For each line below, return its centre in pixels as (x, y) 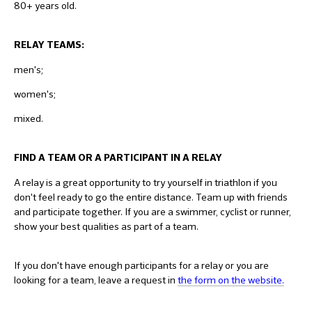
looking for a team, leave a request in (95, 280)
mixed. (29, 118)
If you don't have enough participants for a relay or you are (141, 265)
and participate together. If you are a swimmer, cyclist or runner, (153, 211)
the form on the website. (231, 280)
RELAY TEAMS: (49, 45)
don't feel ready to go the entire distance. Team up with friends (151, 197)
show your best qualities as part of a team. (106, 226)
